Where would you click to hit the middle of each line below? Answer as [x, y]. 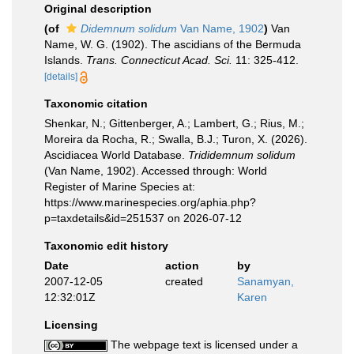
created [184, 281]
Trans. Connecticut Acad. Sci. [159, 60]
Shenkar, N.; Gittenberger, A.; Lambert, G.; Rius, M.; [174, 123]
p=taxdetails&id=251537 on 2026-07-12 [143, 218]
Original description [98, 9]
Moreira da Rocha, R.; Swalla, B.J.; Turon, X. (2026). [176, 139]
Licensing [71, 325]
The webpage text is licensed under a [203, 345]
